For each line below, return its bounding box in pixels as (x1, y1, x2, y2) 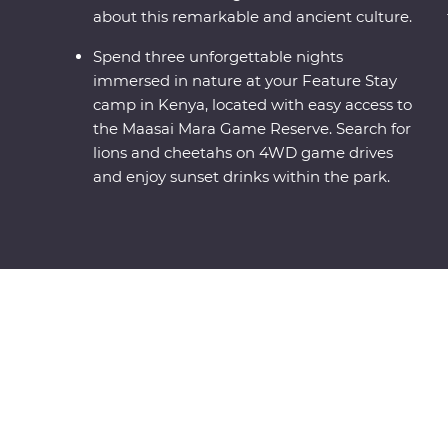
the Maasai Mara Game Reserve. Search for (93, 119, 412, 139)
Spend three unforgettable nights (93, 47, 344, 67)
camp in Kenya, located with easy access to (93, 95, 413, 115)
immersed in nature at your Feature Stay (93, 71, 398, 91)
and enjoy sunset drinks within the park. (93, 167, 391, 187)
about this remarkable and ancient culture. (93, 7, 413, 27)
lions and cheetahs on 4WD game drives (93, 143, 394, 163)
